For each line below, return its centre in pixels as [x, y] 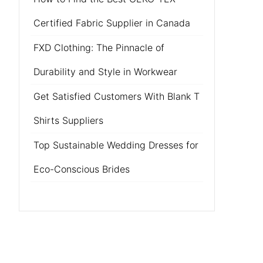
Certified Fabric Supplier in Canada [112, 23]
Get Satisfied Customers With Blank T [116, 96]
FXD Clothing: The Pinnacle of [99, 48]
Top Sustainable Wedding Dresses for [116, 145]
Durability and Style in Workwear [105, 72]
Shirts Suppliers [68, 120]
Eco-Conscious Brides [81, 169]
